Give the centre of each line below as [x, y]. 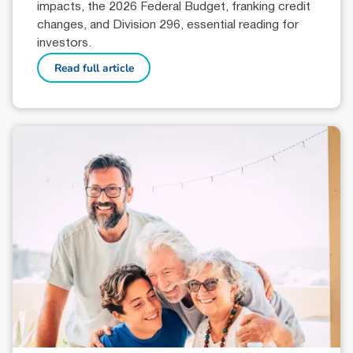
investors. [65, 43]
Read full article [94, 68]
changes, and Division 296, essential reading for [168, 25]
